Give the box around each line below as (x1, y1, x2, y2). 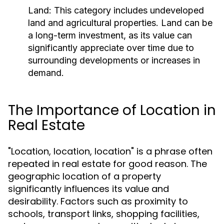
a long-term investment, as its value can (28, 30, 192, 40)
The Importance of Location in (8, 100, 216, 120)
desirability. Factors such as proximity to (8, 195, 188, 207)
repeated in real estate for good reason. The (8, 157, 207, 170)
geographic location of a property (8, 170, 161, 182)
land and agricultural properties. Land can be (28, 17, 212, 28)
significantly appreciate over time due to (28, 42, 194, 53)
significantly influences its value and (8, 182, 169, 195)
